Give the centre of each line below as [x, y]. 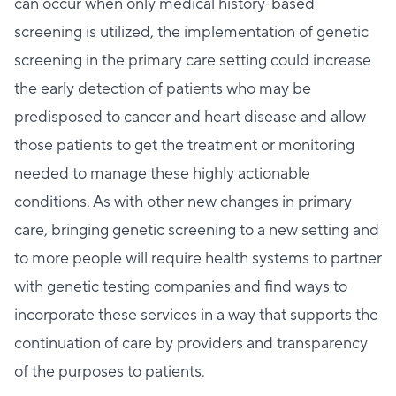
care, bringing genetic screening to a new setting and [197, 231]
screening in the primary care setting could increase [193, 61]
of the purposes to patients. [110, 372]
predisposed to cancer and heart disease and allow [190, 118]
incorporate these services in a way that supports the [196, 316]
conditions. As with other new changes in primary [183, 202]
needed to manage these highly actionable [162, 174]
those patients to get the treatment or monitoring [184, 146]
